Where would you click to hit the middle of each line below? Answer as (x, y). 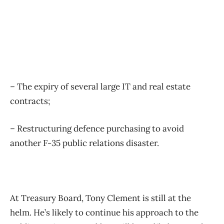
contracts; (30, 101)
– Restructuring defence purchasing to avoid (97, 129)
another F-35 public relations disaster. (84, 143)
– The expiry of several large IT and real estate (100, 87)
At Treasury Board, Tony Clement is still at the (100, 198)
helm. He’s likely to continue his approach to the (104, 213)
